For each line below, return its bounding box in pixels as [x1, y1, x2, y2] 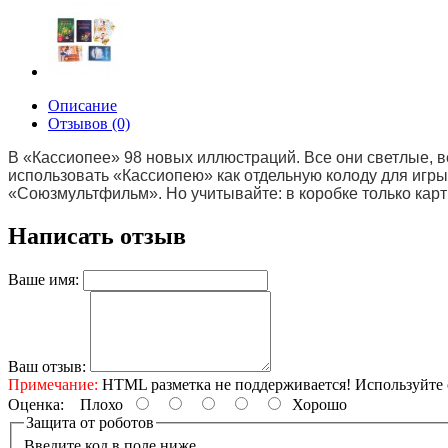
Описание [48, 97, 117, 114]
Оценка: [8, 395, 64, 413]
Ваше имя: [8, 270, 79, 288]
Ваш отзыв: [8, 357, 86, 375]
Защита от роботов [26, 413, 154, 431]
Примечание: [8, 375, 98, 393]
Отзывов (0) [48, 115, 130, 132]
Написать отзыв [8, 222, 186, 249]
